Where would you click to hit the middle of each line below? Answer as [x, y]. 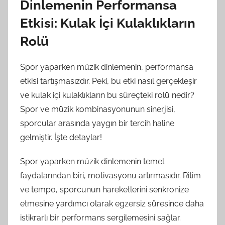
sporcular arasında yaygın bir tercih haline [97, 123]
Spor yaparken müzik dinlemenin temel [92, 161]
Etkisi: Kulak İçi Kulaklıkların [108, 23]
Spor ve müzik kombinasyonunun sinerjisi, [98, 109]
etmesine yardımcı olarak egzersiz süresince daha [112, 203]
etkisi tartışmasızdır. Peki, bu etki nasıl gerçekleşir [108, 81]
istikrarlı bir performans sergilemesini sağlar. [100, 217]
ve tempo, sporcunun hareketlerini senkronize [104, 189]
